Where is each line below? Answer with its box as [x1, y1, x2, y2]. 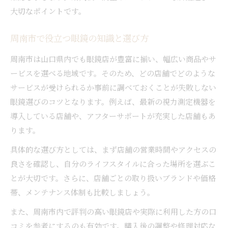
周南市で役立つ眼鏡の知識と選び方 [10, 33, 149, 46]
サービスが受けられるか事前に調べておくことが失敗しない [10, 81, 216, 93]
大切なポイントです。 [10, 5, 86, 16]
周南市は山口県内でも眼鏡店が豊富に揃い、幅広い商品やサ [10, 53, 216, 64]
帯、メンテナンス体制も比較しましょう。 [10, 186, 155, 197]
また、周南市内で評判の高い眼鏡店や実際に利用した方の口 [10, 206, 216, 217]
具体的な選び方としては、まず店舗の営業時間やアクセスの [10, 144, 216, 155]
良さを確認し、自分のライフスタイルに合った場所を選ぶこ [10, 158, 216, 169]
